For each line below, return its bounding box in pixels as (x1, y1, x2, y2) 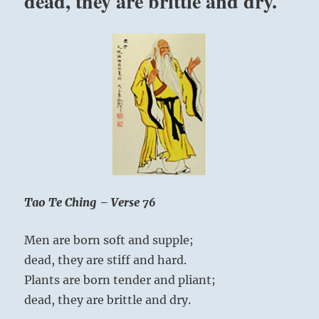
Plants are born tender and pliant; (24, 272, 216, 287)
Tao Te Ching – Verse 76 (24, 194, 156, 209)
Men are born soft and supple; (24, 232, 194, 247)
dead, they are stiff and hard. (24, 252, 187, 267)
